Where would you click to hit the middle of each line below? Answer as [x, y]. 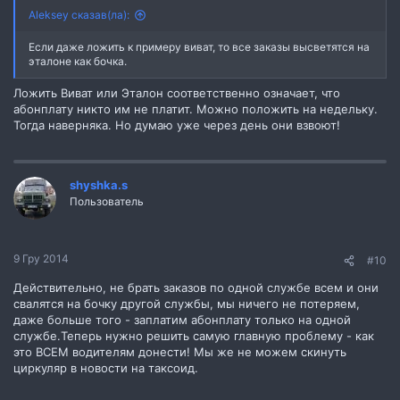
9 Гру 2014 [41, 258]
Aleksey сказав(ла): [79, 15]
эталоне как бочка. [78, 61]
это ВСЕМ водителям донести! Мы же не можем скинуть [180, 352]
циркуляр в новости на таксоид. [106, 368]
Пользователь [107, 201]
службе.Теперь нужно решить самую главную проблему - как [194, 336]
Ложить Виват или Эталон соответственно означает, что [177, 92]
